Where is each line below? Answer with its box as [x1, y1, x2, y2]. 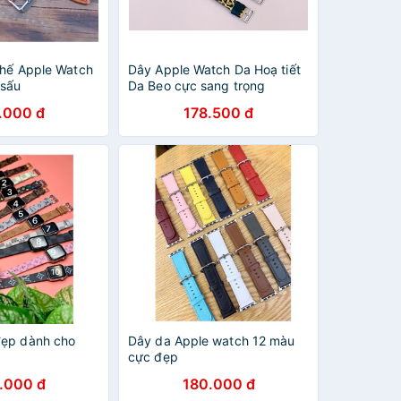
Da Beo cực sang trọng [128, 78, 266, 93]
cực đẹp [128, 349, 178, 364]
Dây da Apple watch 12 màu [128, 333, 295, 348]
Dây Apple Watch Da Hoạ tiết [128, 62, 301, 77]
